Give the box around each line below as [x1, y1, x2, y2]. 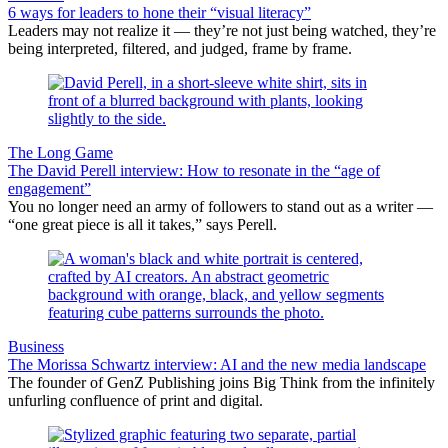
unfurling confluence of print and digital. [8, 391, 263, 409]
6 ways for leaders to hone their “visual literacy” [8, 3, 311, 21]
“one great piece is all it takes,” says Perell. [8, 215, 277, 233]
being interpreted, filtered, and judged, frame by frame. [8, 39, 352, 57]
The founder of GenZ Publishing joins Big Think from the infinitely [8, 373, 435, 391]
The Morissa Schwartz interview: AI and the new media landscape [8, 355, 426, 373]
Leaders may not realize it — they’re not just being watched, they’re [8, 21, 436, 39]
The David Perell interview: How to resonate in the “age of [8, 161, 380, 179]
